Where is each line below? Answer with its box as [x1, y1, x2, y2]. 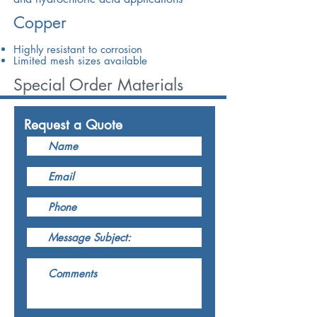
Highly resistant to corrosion [13, 42, 142, 56]
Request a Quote [24, 116, 122, 134]
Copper [13, 12, 67, 33]
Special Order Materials [13, 74, 183, 96]
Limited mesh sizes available [13, 54, 147, 67]
